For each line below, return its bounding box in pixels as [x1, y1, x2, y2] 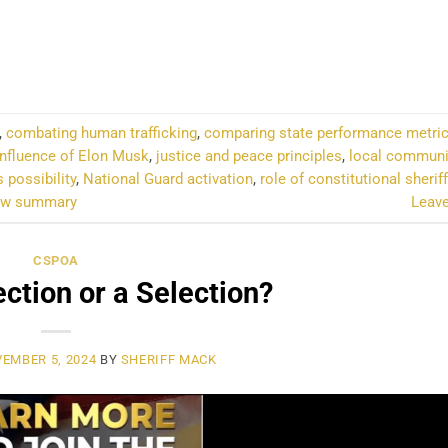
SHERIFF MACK [120, 351, 217, 367]
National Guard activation [83, 169, 253, 188]
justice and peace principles [156, 146, 342, 165]
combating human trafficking [6, 123, 197, 142]
